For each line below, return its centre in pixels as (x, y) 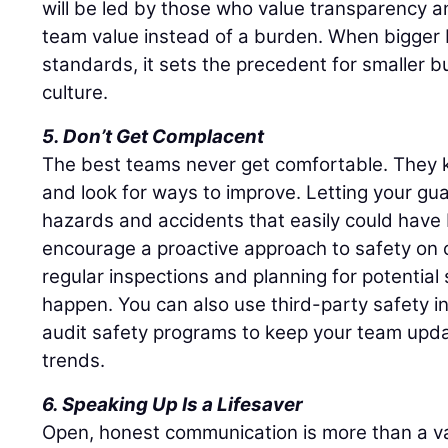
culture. (75, 92)
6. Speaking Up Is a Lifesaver (173, 404)
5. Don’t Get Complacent (153, 136)
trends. (74, 360)
